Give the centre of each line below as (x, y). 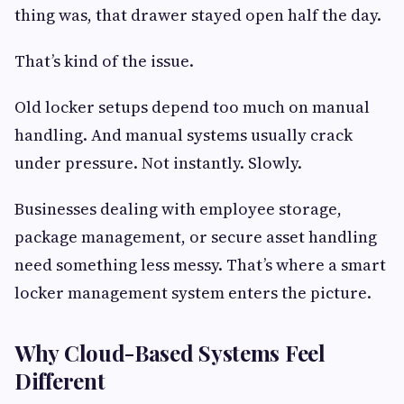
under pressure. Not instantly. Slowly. (158, 163)
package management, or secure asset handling (196, 237)
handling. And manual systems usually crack (184, 135)
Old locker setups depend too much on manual (192, 107)
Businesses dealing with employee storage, (178, 209)
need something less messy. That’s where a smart (200, 265)
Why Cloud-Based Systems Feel (170, 353)
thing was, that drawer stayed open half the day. (198, 15)
